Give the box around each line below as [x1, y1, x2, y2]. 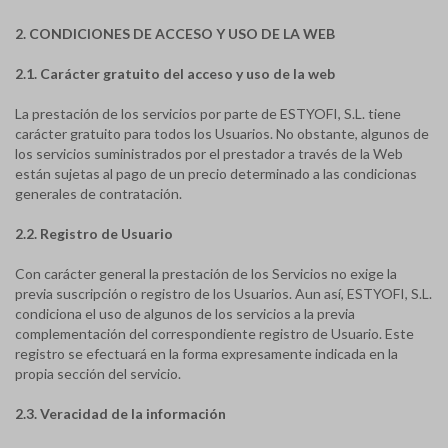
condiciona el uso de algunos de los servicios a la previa [15, 305, 355, 322]
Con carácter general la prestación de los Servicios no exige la [15, 265, 397, 282]
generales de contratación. [15, 185, 182, 202]
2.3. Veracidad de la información [15, 405, 226, 422]
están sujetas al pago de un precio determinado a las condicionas [15, 165, 417, 182]
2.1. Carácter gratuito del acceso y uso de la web [15, 65, 335, 82]
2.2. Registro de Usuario [15, 225, 173, 242]
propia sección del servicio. [15, 365, 181, 382]
